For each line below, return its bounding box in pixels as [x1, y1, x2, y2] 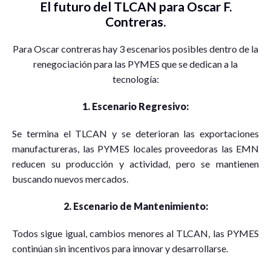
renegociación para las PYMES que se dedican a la [33, 58, 238, 70]
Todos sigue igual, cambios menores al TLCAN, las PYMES [12, 227, 259, 240]
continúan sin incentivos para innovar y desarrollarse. [12, 243, 228, 255]
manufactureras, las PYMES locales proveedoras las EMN [12, 143, 259, 155]
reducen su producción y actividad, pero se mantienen [12, 158, 259, 170]
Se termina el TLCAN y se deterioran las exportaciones [12, 128, 259, 140]
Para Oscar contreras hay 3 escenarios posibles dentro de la [13, 43, 258, 55]
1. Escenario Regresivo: [82, 100, 189, 113]
